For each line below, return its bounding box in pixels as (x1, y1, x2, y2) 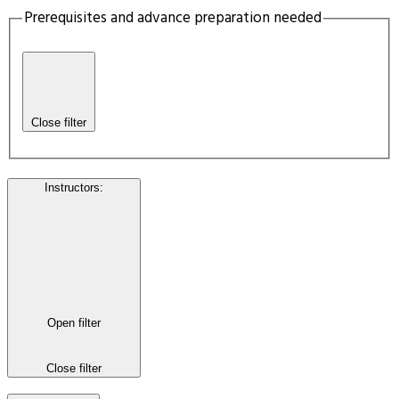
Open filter (47, 315, 101, 330)
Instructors (45, 180, 100, 194)
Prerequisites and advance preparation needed (23, 6, 322, 31)
